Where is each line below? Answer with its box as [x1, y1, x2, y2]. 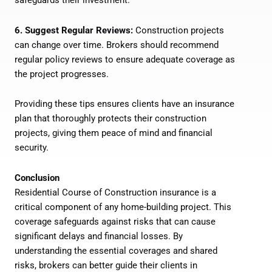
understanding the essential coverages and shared [15, 245, 217, 256]
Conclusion [15, 172, 59, 183]
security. [15, 142, 49, 154]
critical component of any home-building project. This [15, 201, 231, 212]
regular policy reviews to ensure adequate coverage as [15, 53, 235, 65]
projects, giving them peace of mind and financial [15, 127, 212, 139]
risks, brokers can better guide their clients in [15, 259, 197, 271]
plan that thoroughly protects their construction [15, 113, 206, 124]
